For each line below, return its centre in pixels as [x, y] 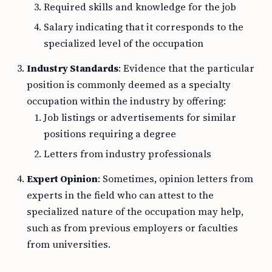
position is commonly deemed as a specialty [129, 84]
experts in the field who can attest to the [120, 195]
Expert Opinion [62, 178]
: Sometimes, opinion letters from [175, 178]
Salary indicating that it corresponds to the [144, 27]
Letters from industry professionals [127, 154]
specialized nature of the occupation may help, [135, 211]
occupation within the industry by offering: [126, 101]
